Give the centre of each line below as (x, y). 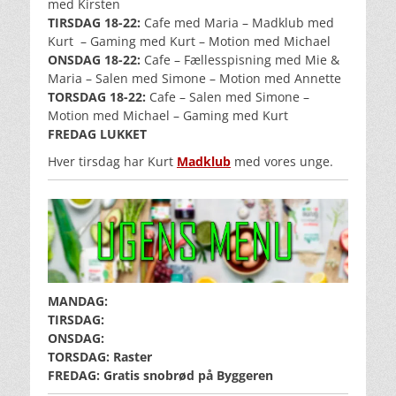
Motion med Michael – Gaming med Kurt (168, 115)
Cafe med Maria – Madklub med (237, 22)
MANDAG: (80, 301)
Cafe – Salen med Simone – (228, 96)
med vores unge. (282, 161)
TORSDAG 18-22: (97, 96)
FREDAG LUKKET (97, 133)
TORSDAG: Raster (100, 356)
